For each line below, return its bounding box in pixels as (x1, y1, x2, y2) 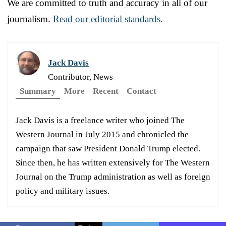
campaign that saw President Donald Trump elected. (16, 143, 200, 153)
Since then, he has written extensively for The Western (16, 157, 210, 167)
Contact (127, 86, 156, 96)
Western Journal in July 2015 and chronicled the (16, 129, 189, 139)
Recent (93, 86, 119, 96)
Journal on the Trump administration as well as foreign (16, 172, 210, 182)
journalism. (7, 13, 53, 24)
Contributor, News (48, 72, 113, 82)
